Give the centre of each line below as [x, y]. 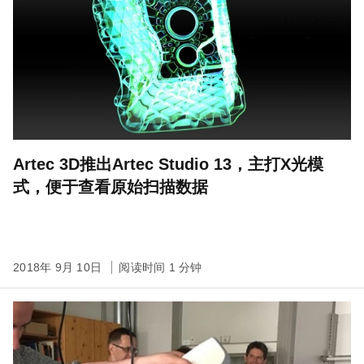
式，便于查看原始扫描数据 [110, 187]
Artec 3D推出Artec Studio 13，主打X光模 [168, 164]
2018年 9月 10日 [59, 267]
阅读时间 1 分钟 [160, 267]
